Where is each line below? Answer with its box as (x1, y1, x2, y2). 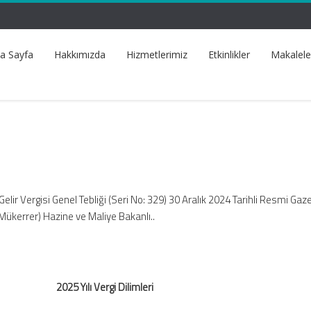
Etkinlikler (208, 48, 250, 61)
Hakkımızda (54, 48, 106, 61)
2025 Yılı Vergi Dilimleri (56, 279, 153, 296)
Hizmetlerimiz (126, 48, 187, 61)
